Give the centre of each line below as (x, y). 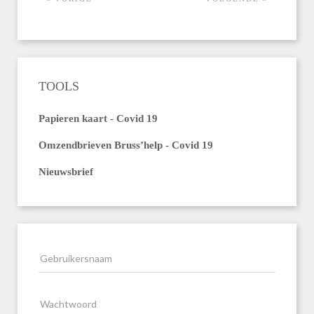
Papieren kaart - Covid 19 (98, 118)
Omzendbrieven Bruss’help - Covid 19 (126, 145)
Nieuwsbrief (66, 171)
